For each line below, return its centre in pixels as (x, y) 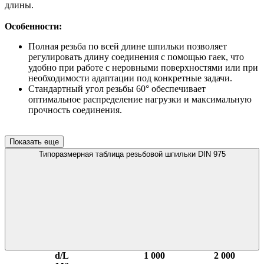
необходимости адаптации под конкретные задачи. (130, 78)
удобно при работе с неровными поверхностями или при (143, 67)
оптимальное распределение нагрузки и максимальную (140, 99)
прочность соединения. (75, 110)
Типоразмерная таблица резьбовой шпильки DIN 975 (176, 154)
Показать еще (34, 141)
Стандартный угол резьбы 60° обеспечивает (117, 88)
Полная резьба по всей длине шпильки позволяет (128, 46)
